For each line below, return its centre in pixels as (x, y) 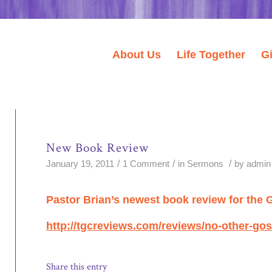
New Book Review (98, 148)
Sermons (206, 164)
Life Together (211, 55)
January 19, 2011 (80, 164)
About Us (137, 55)
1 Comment (146, 164)
